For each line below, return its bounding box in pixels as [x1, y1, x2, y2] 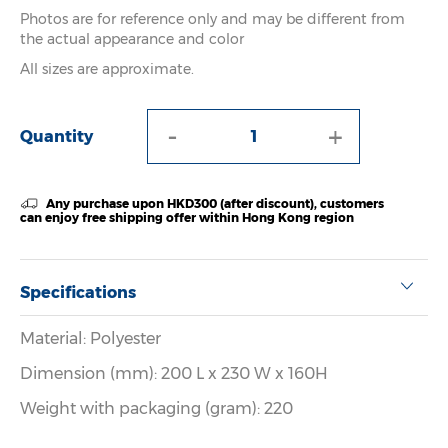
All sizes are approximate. [20, 60, 194, 79]
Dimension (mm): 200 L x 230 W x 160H [20, 364, 328, 384]
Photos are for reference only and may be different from [20, 10, 405, 29]
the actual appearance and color [20, 30, 244, 49]
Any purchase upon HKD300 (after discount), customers [42, 196, 384, 212]
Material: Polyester [20, 329, 161, 349]
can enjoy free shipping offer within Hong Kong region [20, 210, 354, 226]
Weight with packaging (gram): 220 [20, 399, 293, 419]
